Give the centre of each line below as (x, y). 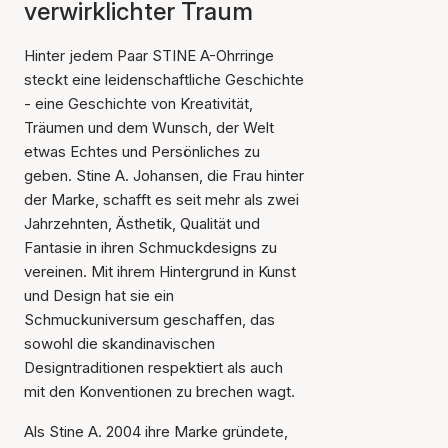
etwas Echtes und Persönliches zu (142, 151)
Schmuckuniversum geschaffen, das (149, 319)
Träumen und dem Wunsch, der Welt (149, 127)
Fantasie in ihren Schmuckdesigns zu (150, 247)
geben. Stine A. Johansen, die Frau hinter (164, 175)
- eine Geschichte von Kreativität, (138, 103)
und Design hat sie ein (99, 295)
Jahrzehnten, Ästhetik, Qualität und (142, 223)
